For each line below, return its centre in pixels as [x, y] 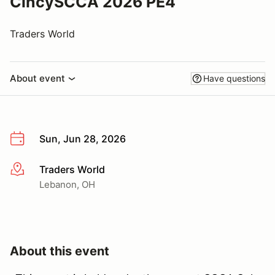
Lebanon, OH [67, 184]
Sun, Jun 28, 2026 [83, 139]
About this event [60, 251]
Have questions [234, 78]
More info [32, 170]
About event [37, 78]
